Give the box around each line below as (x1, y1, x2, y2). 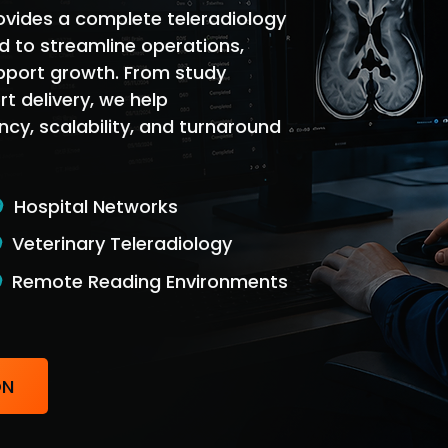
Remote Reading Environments (12, 269, 288, 294)
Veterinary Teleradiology (12, 231, 232, 256)
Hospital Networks (14, 194, 178, 219)
